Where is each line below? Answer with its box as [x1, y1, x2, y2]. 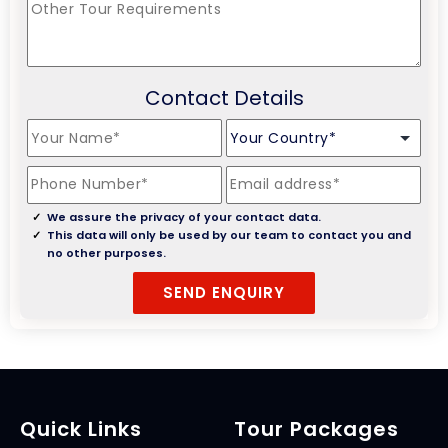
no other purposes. [46, 244, 166, 261]
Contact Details [144, 84, 304, 113]
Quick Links [20, 414, 142, 443]
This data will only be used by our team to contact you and [46, 226, 411, 243]
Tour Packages [234, 414, 399, 443]
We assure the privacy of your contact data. [46, 208, 321, 225]
